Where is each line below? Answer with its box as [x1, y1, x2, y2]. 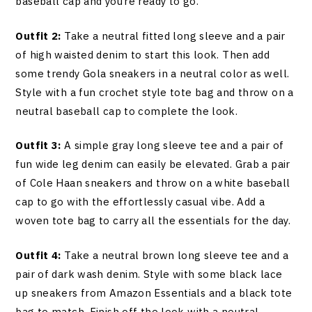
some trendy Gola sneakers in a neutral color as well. [15, 66, 290, 80]
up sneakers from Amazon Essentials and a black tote [15, 286, 292, 299]
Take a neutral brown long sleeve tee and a [61, 248, 288, 262]
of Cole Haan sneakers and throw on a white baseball [15, 176, 290, 190]
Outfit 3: [15, 139, 61, 153]
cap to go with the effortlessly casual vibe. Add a [15, 195, 265, 209]
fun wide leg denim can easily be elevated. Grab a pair [15, 157, 290, 171]
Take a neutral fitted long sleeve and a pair [61, 29, 286, 42]
